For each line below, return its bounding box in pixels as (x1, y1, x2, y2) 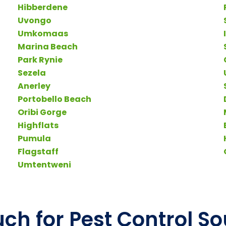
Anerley (17, 80, 50, 92)
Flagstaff (17, 145, 59, 157)
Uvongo (17, 14, 51, 26)
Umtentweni (17, 158, 71, 171)
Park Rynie (17, 53, 63, 66)
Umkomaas (17, 27, 68, 39)
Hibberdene (17, 1, 68, 13)
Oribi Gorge (17, 106, 67, 118)
